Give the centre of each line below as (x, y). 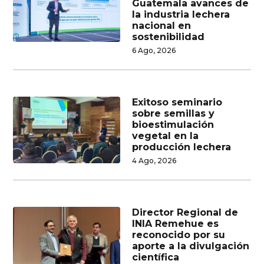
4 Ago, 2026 (154, 160)
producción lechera (181, 147)
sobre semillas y (173, 113)
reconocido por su (179, 235)
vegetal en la (165, 136)
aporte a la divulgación (191, 246)
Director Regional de (185, 212)
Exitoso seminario (177, 102)
